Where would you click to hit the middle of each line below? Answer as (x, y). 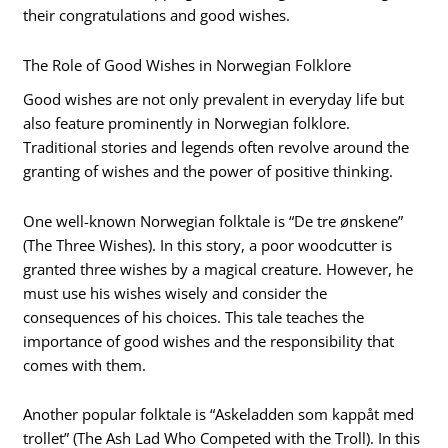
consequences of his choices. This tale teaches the (194, 316)
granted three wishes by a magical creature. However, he (218, 268)
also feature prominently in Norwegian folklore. (187, 123)
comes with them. (85, 364)
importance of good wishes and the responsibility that (209, 340)
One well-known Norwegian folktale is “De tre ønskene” (213, 220)
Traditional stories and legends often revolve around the (216, 147)
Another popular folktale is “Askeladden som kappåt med (219, 414)
